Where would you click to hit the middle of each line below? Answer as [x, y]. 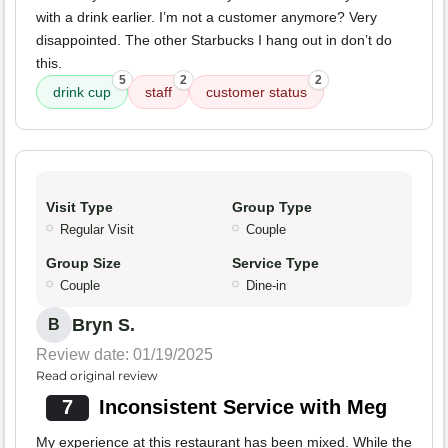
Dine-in [266, 286]
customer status [256, 92]
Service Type [275, 263]
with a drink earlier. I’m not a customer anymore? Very [206, 17]
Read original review [97, 376]
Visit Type [79, 207]
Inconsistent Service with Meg [242, 407]
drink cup [82, 92]
